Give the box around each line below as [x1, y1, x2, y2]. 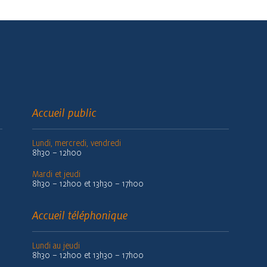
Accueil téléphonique [32, 209, 128, 222]
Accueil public [32, 106, 97, 120]
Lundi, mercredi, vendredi [32, 138, 121, 148]
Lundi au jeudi [32, 240, 80, 251]
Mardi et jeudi [32, 169, 80, 179]
